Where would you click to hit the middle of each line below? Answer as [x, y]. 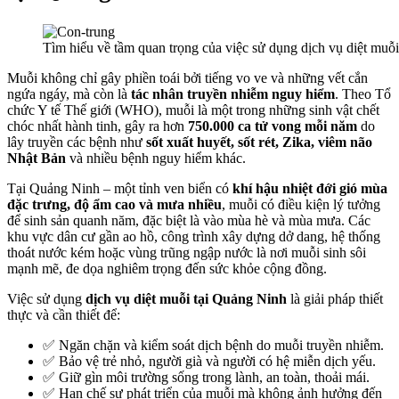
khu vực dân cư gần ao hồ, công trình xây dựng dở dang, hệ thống [194, 236]
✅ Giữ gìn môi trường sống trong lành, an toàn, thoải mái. [206, 377]
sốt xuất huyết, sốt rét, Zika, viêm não [259, 142]
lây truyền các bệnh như [77, 142]
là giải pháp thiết [335, 298]
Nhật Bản [37, 158]
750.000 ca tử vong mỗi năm [273, 126]
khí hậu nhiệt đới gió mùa [310, 188]
